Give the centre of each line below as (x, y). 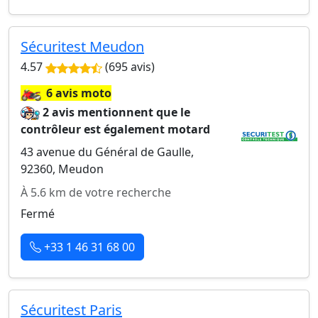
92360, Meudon (62, 169)
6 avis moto (79, 93)
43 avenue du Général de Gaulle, (107, 152)
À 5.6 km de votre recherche (96, 192)
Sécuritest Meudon (82, 46)
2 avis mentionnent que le (117, 112)
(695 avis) (128, 67)
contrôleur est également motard (115, 129)
